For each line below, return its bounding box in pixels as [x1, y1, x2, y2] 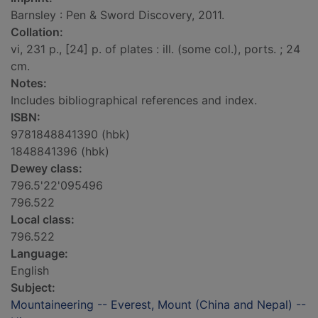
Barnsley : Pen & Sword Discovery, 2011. [11, 8, 224, 23]
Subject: [11, 280, 55, 295]
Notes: [11, 76, 47, 91]
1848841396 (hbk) [11, 144, 109, 159]
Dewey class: [11, 161, 82, 176]
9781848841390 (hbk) [11, 127, 130, 142]
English [11, 263, 49, 278]
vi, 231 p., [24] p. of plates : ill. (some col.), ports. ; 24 [11, 42, 300, 57]
